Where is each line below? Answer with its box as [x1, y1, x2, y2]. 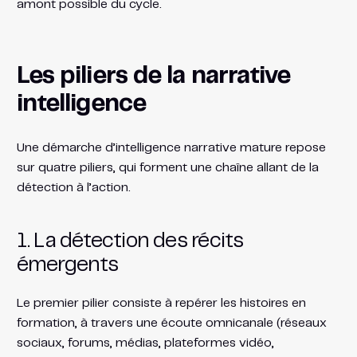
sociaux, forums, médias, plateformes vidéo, [16, 336, 274, 349]
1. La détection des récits [16, 230, 244, 251]
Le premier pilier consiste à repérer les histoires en [16, 296, 306, 309]
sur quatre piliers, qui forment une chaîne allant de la [16, 161, 319, 174]
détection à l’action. [16, 181, 131, 194]
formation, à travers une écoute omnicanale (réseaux [16, 316, 327, 329]
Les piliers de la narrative [16, 64, 291, 88]
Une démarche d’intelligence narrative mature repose [16, 141, 326, 154]
